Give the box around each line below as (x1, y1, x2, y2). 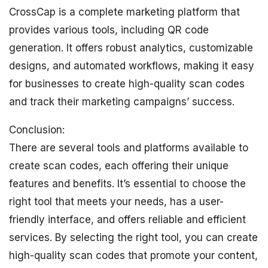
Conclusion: (9, 123, 65, 136)
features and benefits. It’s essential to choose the (9, 177, 246, 190)
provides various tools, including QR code (9, 23, 209, 36)
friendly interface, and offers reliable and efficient (9, 213, 246, 226)
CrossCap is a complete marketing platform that (9, 5, 240, 18)
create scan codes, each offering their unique (9, 159, 229, 172)
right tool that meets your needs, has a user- (9, 195, 224, 208)
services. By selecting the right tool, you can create (9, 231, 258, 243)
